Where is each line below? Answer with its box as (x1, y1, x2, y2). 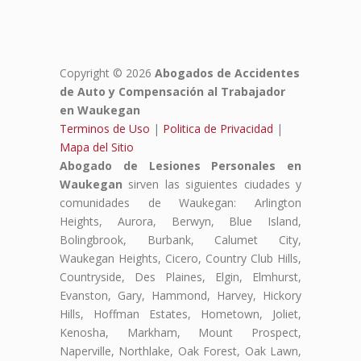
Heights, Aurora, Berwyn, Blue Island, (60, 214, 301, 230)
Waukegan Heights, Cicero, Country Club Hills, (60, 251, 301, 267)
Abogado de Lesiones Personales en (60, 158, 301, 174)
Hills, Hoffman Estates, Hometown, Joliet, (60, 306, 301, 322)
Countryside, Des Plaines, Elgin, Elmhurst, (60, 269, 301, 285)
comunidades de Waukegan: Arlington (60, 195, 301, 211)
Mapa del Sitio (60, 139, 134, 156)
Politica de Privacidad (163, 121, 273, 137)
